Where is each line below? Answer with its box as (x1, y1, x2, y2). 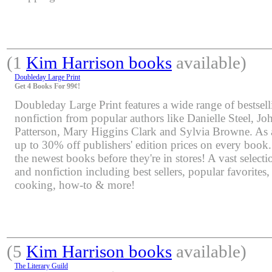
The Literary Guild (15, 261, 68, 270)
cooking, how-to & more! (15, 178, 135, 191)
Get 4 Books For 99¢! (15, 81, 80, 90)
